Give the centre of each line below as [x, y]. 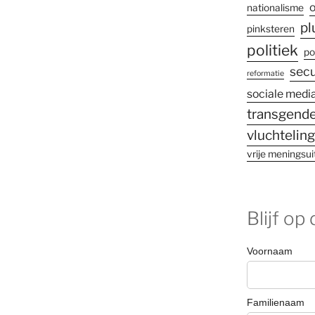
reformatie [265, 73]
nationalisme [275, 7]
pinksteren [270, 28]
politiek [272, 50]
